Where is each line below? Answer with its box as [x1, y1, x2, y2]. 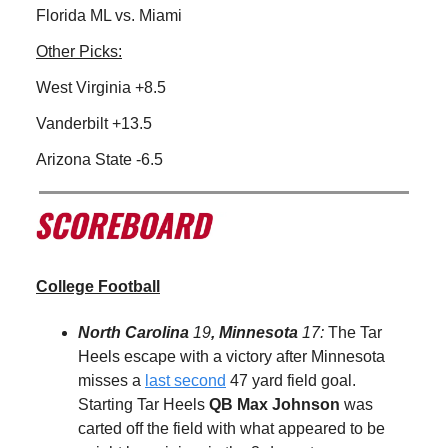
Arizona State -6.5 [36, 151, 163, 169]
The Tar [328, 323, 382, 341]
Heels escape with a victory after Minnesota [78, 347, 385, 365]
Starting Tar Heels [78, 395, 209, 413]
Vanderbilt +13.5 [36, 115, 152, 133]
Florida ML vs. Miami [36, 7, 182, 25]
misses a [78, 371, 145, 389]
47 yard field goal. [226, 371, 356, 389]
